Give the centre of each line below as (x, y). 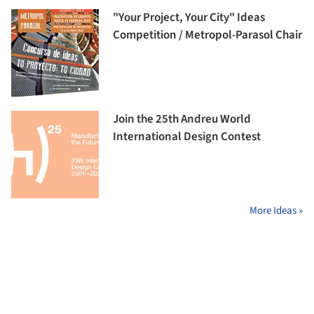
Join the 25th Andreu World (182, 120)
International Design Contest (187, 137)
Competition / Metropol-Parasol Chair (207, 35)
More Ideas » (276, 211)
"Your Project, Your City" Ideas (189, 18)
